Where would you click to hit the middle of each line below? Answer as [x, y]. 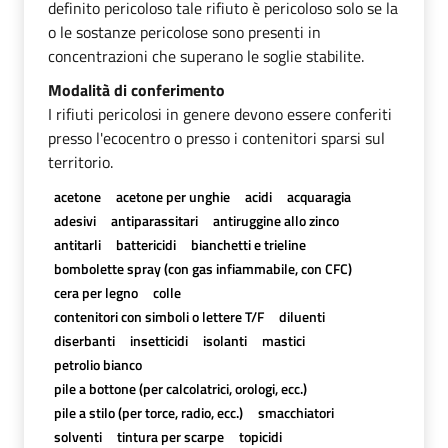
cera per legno [95, 292]
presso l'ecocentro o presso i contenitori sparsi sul [216, 137]
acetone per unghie [172, 196]
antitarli [77, 244]
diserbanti [84, 340]
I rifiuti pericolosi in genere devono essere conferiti [220, 113]
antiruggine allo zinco [275, 220]
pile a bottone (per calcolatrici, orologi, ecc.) [180, 388]
